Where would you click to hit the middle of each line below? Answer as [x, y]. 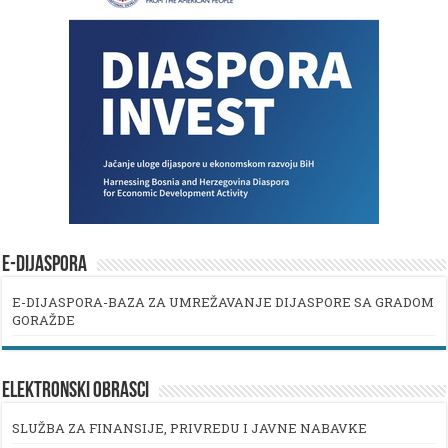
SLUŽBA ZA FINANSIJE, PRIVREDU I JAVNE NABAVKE [190, 427]
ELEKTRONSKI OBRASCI [76, 391]
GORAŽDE [44, 319]
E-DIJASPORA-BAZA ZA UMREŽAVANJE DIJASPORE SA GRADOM [223, 301]
